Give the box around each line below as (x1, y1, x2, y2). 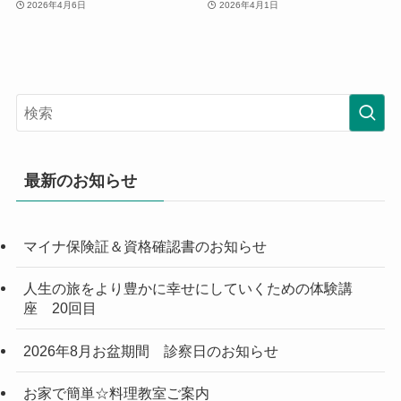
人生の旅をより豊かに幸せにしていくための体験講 (22, 280, 353, 297)
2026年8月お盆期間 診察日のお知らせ (22, 342, 278, 359)
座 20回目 (22, 300, 97, 317)
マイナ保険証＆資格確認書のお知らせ (22, 238, 267, 255)
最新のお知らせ (23, 172, 137, 191)
